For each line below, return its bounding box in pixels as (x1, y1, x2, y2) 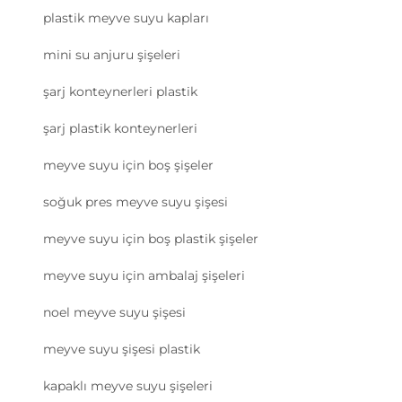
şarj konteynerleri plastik (43, 83, 197, 100)
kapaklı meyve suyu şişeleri (43, 378, 213, 395)
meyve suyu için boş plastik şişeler (43, 231, 258, 248)
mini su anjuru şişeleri (43, 47, 180, 64)
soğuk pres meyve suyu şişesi (43, 194, 228, 211)
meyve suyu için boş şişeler (43, 157, 214, 174)
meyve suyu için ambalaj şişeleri (43, 267, 245, 284)
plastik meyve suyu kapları (43, 10, 209, 27)
